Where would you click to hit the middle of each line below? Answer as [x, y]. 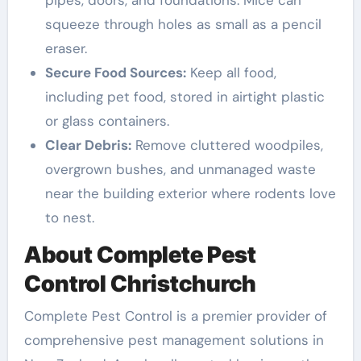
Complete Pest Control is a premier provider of [175, 315]
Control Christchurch [140, 284]
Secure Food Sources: [115, 73]
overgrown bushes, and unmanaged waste [180, 169]
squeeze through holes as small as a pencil [183, 24]
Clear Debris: [88, 145]
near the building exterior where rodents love [190, 193]
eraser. [66, 48]
